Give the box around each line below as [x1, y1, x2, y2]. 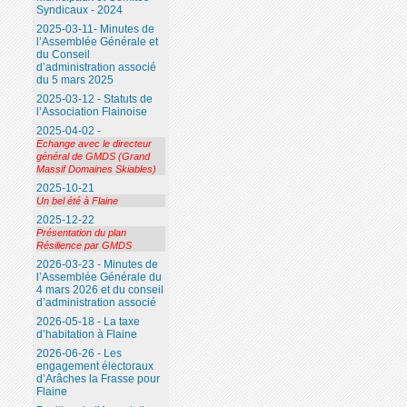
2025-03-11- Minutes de [35, 23, 154, 36]
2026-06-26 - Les [35, 347, 122, 361]
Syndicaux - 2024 [35, 4, 123, 17]
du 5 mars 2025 [35, 74, 114, 87]
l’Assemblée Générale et [35, 35, 158, 49]
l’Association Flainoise [35, 105, 147, 119]
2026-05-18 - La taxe [35, 315, 140, 329]
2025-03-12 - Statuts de [35, 93, 153, 106]
